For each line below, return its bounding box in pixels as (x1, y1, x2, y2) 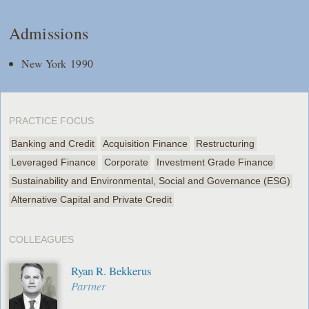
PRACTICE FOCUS (9, 115, 94, 127)
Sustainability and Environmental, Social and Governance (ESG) (11, 175, 291, 187)
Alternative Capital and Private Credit (11, 194, 172, 206)
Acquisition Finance (103, 138, 188, 150)
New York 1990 (21, 56, 94, 71)
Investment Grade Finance (157, 157, 274, 168)
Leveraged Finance (11, 157, 97, 168)
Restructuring (196, 138, 255, 150)
